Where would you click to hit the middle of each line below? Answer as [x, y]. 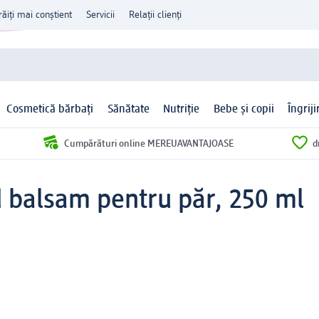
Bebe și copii [244, 110]
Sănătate [128, 110]
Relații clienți [155, 15]
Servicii [100, 15]
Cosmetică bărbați [50, 110]
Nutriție [182, 110]
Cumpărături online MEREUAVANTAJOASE [148, 143]
